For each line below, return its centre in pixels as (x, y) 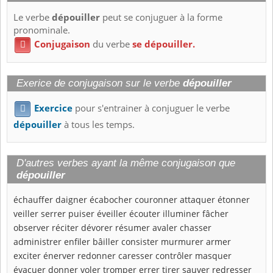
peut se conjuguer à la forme (161, 18)
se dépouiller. (164, 44)
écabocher (111, 199)
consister (140, 241)
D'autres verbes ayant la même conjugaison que (126, 163)
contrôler (174, 255)
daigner (71, 199)
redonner (97, 255)
